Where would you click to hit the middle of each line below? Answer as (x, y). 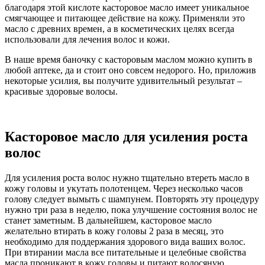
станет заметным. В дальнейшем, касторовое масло (108, 221)
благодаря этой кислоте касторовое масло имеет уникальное (127, 8)
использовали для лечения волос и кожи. (87, 40)
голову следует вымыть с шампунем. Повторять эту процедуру (132, 199)
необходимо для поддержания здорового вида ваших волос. (125, 242)
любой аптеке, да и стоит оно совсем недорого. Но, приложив (130, 70)
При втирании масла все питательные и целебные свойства (125, 253)
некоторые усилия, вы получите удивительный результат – (123, 81)
